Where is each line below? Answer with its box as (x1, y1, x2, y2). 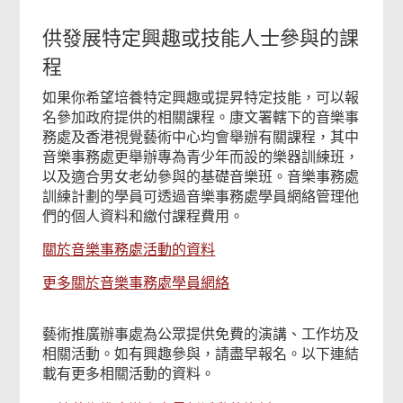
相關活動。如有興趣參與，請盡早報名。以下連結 (42, 346, 360, 362)
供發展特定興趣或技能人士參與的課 (42, 27, 360, 49)
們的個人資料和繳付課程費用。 (42, 209, 245, 224)
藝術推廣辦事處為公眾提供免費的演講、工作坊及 (42, 327, 360, 342)
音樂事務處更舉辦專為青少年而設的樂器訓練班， (42, 149, 360, 165)
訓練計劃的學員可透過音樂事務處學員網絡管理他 (42, 189, 360, 204)
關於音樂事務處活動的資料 (42, 242, 216, 257)
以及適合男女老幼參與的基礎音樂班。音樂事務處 (42, 169, 360, 184)
